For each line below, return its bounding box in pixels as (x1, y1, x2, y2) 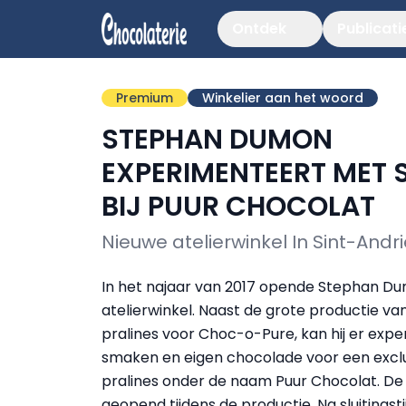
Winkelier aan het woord (202, 89, 363, 107)
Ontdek (232, 18, 286, 39)
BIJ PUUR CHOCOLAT (101, 188, 375, 226)
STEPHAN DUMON (101, 121, 333, 159)
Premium (116, 89, 173, 107)
